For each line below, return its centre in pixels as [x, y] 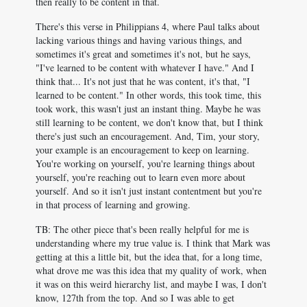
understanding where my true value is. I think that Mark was [153, 243]
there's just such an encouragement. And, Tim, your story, [148, 136]
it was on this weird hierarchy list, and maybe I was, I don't [151, 284]
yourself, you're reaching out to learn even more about [140, 177]
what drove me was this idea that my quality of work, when [151, 270]
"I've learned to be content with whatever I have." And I [145, 67]
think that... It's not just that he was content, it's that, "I [143, 81]
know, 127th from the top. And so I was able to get [135, 298]
